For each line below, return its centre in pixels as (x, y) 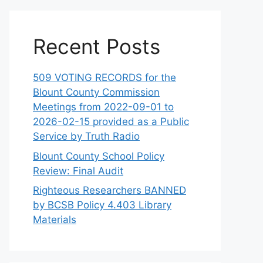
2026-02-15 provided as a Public (111, 122)
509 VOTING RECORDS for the (104, 78)
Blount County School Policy (99, 156)
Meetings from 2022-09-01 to (103, 107)
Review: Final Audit (78, 171)
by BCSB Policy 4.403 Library (102, 205)
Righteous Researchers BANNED (109, 190)
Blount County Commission (96, 92)
